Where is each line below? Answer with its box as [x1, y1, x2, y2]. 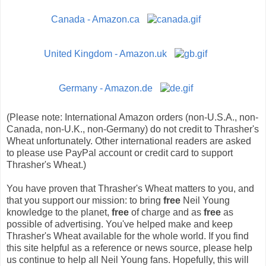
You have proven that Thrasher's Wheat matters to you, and [7, 183, 254, 194]
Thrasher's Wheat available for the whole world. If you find [7, 230, 249, 241]
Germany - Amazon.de [58, 83, 155, 93]
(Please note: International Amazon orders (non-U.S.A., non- [7, 112, 258, 122]
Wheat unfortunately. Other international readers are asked [7, 135, 251, 146]
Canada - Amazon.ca [50, 14, 142, 24]
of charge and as [129, 207, 204, 217]
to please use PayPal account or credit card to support [7, 147, 233, 158]
